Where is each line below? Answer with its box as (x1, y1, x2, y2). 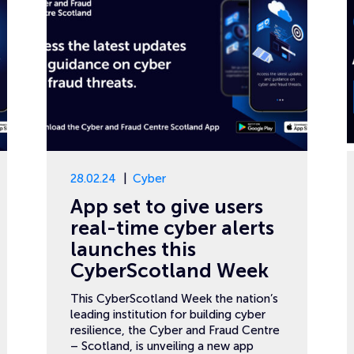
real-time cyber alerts (70, 217, 274, 239)
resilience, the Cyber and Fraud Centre (70, 323, 280, 337)
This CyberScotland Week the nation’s (70, 292, 278, 306)
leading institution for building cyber (70, 307, 265, 322)
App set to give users (70, 195, 263, 218)
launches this (70, 238, 196, 261)
